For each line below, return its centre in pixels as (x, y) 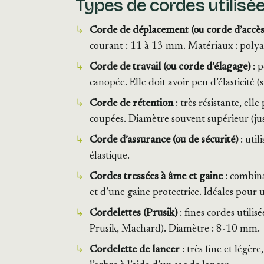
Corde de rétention (131, 104)
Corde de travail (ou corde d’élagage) (170, 67)
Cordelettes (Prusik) (133, 213)
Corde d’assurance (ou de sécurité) (164, 140)
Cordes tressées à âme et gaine (156, 177)
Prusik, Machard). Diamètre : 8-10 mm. (175, 229)
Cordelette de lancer (135, 250)
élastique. (110, 156)
